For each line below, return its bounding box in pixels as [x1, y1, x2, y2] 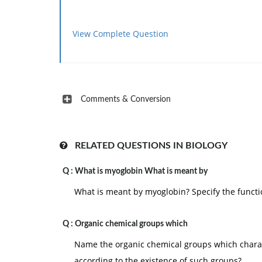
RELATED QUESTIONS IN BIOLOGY [68, 141, 227, 150]
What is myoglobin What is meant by [75, 167, 208, 175]
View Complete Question [73, 28, 168, 39]
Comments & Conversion [81, 95, 171, 104]
